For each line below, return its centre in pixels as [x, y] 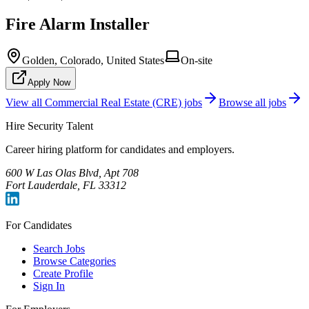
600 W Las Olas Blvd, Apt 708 [72, 173]
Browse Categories [74, 261]
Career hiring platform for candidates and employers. [120, 149]
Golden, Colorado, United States [93, 60]
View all [25, 102]
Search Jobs [59, 249]
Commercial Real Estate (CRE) [113, 102]
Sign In [49, 286]
